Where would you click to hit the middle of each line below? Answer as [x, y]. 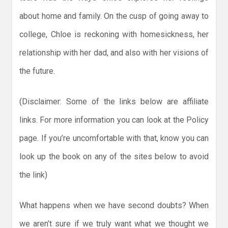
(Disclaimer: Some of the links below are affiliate [114, 102]
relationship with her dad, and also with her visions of [114, 53]
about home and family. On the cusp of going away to [114, 16]
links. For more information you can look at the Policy [114, 120]
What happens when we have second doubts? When [114, 206]
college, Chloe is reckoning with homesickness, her [114, 35]
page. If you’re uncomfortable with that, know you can [114, 138]
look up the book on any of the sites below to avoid [114, 157]
